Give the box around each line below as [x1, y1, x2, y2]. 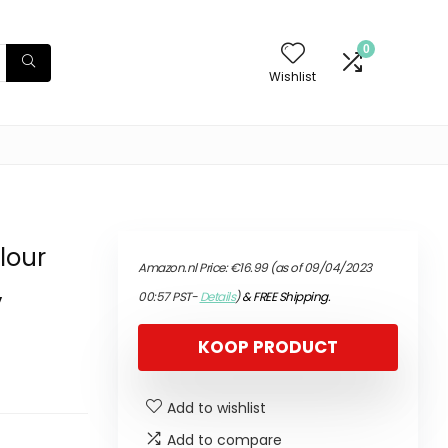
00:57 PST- [138, 288, 200, 305]
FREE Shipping [253, 288, 328, 305]
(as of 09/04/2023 [267, 259, 372, 276]
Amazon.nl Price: [138, 259, 230, 276]
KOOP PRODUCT [198, 335, 338, 359]
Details [199, 288, 235, 305]
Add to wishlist [167, 398, 266, 418]
